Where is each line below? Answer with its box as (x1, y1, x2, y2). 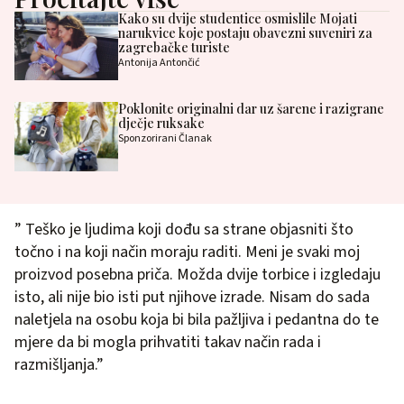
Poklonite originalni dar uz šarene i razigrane (117, 100, 384, 118)
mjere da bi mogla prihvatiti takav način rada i (14, 330, 321, 353)
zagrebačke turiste (117, 38, 230, 56)
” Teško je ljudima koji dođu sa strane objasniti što (14, 217, 353, 241)
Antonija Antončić (117, 54, 199, 70)
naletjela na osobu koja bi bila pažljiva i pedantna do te (14, 308, 379, 331)
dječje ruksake (117, 115, 205, 133)
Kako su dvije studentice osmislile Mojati (117, 9, 357, 27)
